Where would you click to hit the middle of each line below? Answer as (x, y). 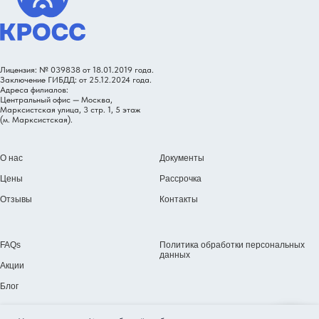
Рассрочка (181, 178)
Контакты (179, 199)
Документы (182, 158)
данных (175, 255)
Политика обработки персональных (232, 245)
